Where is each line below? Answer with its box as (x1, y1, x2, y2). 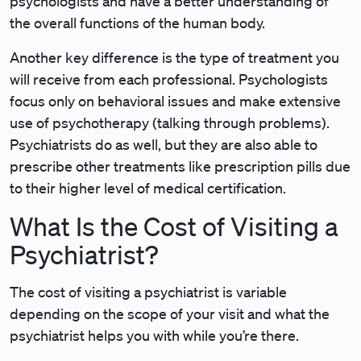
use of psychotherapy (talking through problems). (10, 114, 330, 131)
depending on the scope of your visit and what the (10, 305, 330, 322)
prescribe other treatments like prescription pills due (10, 157, 351, 175)
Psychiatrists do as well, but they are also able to (10, 135, 317, 153)
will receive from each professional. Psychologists (10, 70, 328, 88)
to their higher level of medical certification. (10, 179, 286, 197)
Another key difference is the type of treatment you (10, 48, 339, 66)
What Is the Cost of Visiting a (10, 211, 338, 241)
